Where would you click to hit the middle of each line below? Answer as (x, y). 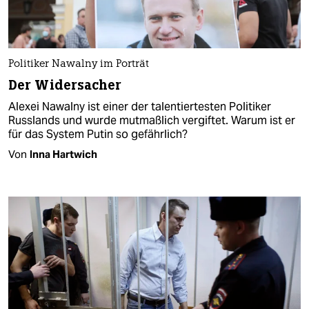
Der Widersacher (65, 85)
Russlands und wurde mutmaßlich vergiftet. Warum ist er (152, 120)
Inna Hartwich (63, 154)
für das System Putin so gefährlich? (98, 134)
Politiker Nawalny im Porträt (79, 64)
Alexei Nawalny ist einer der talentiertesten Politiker (140, 106)
